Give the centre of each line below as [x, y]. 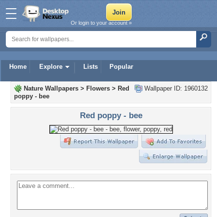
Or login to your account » [101, 23]
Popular [121, 67]
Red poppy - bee [111, 115]
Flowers [98, 88]
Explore [51, 67]
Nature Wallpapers [51, 88]
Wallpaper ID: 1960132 [175, 88]
